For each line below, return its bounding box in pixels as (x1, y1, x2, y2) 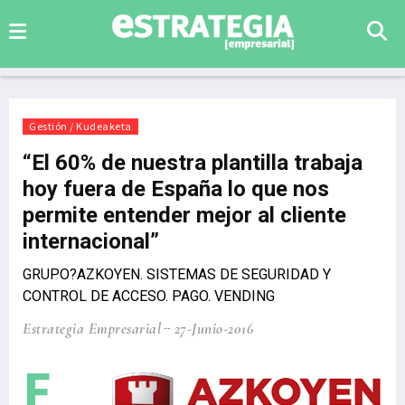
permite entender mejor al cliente (23, 202, 346, 228)
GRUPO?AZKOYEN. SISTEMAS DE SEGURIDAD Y (23, 266, 331, 283)
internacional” (23, 229, 159, 254)
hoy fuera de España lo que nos (23, 176, 329, 202)
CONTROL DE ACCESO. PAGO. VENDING (23, 287, 275, 305)
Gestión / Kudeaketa (29, 119, 132, 133)
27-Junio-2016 (174, 319, 253, 338)
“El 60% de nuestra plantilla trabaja (23, 150, 363, 175)
